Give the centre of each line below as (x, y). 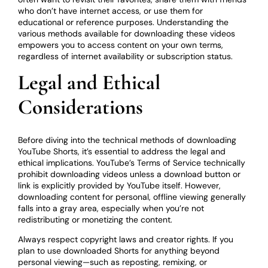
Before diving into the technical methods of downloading (127, 140)
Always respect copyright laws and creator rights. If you (126, 240)
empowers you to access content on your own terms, (121, 45)
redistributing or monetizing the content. (95, 220)
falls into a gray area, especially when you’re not (111, 208)
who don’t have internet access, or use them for (111, 10)
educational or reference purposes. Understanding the (124, 22)
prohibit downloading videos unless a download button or (130, 174)
